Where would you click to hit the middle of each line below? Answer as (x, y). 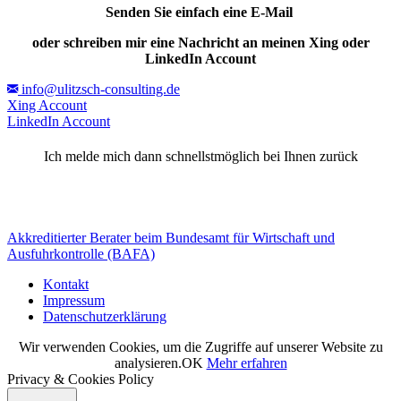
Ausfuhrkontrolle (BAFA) (81, 254)
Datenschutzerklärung (105, 317)
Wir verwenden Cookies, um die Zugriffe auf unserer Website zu (200, 347)
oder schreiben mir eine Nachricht (137, 42)
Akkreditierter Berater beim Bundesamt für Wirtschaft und (171, 238)
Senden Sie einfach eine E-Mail (200, 12)
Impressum (74, 301)
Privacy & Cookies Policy (81, 380)
